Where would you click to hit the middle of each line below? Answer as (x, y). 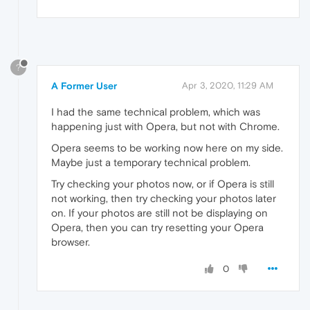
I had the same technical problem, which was (156, 112)
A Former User (84, 86)
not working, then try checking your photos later (164, 199)
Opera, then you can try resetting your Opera (157, 228)
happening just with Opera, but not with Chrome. (165, 127)
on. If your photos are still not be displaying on (159, 213)
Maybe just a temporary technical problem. (151, 163)
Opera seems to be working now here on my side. (167, 148)
